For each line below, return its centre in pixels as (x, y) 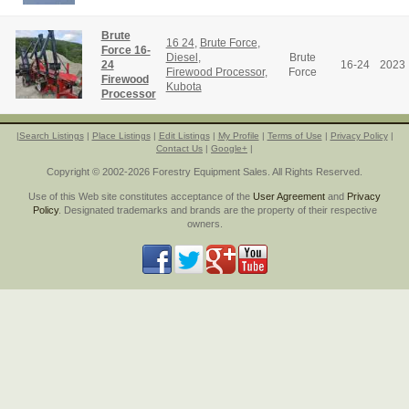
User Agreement (289, 196)
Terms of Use (294, 136)
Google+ (229, 149)
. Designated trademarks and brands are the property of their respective (217, 210)
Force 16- (126, 50)
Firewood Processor (215, 72)
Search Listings (51, 136)
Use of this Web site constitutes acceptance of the (141, 196)
